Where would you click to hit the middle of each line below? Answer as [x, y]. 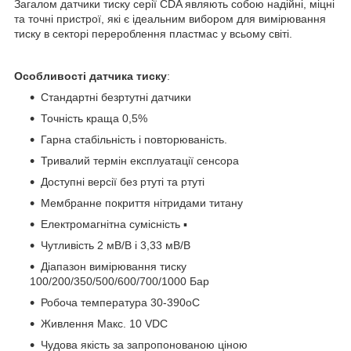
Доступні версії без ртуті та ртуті [123, 181]
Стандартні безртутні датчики [116, 97]
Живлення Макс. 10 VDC [104, 323]
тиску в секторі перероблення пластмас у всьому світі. [153, 33]
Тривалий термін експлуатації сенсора [140, 160]
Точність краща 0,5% [94, 118]
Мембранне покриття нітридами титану [142, 203]
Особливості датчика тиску [90, 76]
